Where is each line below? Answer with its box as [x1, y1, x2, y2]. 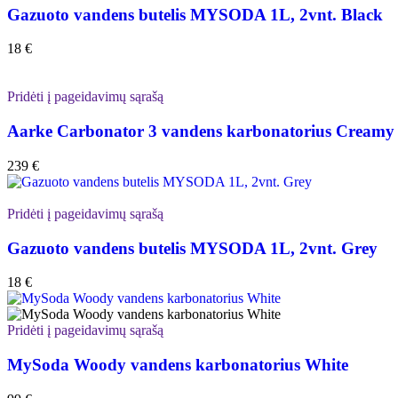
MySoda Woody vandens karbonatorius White [7, 354, 348, 374]
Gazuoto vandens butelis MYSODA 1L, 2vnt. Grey [7, 238, 378, 258]
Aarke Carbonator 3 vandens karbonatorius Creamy [7, 122, 394, 141]
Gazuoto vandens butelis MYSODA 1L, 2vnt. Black [7, 4, 383, 24]
